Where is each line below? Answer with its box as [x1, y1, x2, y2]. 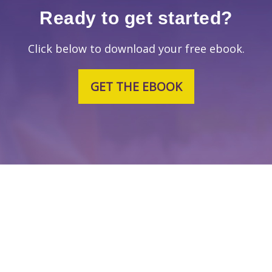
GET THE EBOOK [90, 78, 182, 95]
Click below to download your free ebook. [27, 41, 245, 56]
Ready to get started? [39, 7, 233, 28]
